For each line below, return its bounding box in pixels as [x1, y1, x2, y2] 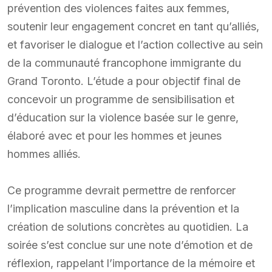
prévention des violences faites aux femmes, [7, 1, 229, 15]
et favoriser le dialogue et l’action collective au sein [7, 38, 263, 51]
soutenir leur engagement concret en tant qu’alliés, [7, 19, 259, 33]
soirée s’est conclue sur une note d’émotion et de [7, 238, 253, 251]
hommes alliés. [7, 147, 81, 160]
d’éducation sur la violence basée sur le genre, [7, 110, 239, 124]
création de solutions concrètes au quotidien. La [7, 220, 248, 233]
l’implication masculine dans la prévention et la [7, 202, 239, 215]
